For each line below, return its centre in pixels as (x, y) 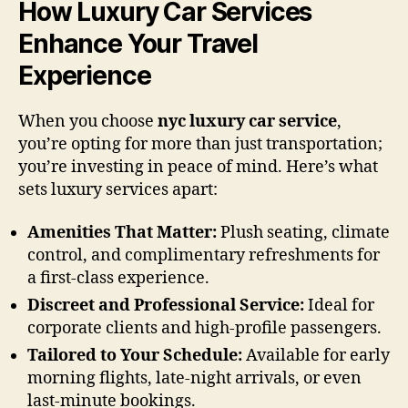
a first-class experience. (118, 279)
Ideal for (339, 306)
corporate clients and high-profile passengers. (204, 329)
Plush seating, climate (303, 233)
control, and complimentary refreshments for (204, 256)
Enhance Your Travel (138, 43)
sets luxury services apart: (118, 189)
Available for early (316, 356)
